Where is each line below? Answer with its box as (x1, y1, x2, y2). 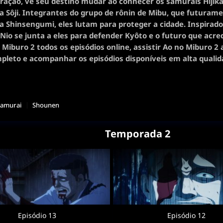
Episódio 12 (167, 211, 206, 220)
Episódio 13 (17, 211, 56, 220)
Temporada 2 (105, 127, 170, 140)
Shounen (32, 101, 59, 110)
